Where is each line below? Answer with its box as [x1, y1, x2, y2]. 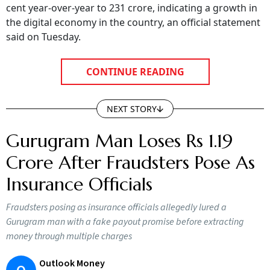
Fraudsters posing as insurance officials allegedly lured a [6, 201, 227, 214]
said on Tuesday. [6, 30, 81, 43]
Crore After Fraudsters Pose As [6, 151, 255, 174]
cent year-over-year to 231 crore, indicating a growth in [6, 1, 257, 14]
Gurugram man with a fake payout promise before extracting [6, 215, 243, 228]
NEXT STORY [107, 103, 157, 115]
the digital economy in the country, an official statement [6, 16, 260, 29]
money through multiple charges [6, 230, 132, 243]
